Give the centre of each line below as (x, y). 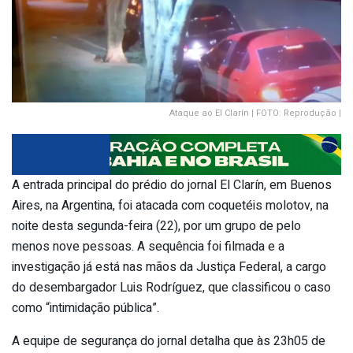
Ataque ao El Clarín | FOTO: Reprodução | (255, 113)
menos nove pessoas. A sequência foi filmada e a (148, 246)
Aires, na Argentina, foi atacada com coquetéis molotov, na (170, 205)
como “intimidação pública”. (85, 308)
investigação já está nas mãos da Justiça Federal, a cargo (169, 267)
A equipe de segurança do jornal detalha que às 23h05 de (169, 341)
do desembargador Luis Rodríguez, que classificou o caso (171, 287)
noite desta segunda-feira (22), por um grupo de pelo (156, 226)
